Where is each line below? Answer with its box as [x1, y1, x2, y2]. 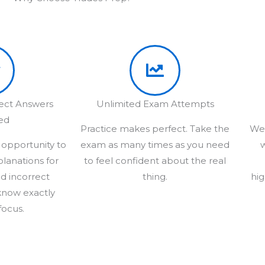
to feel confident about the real [84, 154, 226, 166]
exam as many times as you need [80, 138, 230, 150]
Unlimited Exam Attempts [96, 98, 214, 109]
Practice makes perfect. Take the [80, 122, 230, 134]
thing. [143, 170, 167, 182]
